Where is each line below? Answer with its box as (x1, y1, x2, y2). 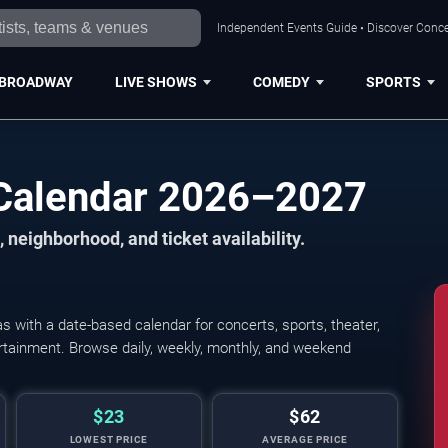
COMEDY (252, 73, 310, 90)
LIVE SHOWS (114, 73, 197, 90)
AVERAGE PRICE (261, 434, 349, 445)
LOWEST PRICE (69, 434, 149, 445)
